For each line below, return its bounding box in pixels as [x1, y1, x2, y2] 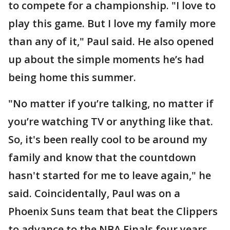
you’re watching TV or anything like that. [8, 114, 213, 128]
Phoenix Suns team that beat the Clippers [8, 204, 218, 218]
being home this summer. [8, 70, 136, 84]
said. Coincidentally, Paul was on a [8, 186, 180, 200]
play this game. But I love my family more [8, 16, 216, 30]
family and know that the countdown [8, 150, 196, 164]
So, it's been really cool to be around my [8, 132, 207, 146]
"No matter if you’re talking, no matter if [8, 97, 214, 110]
